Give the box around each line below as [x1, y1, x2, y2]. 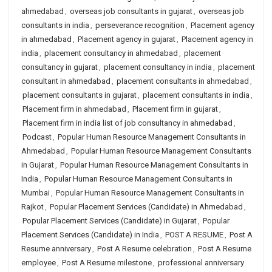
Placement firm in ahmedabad [22, 104, 126, 114]
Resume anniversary [21, 244, 91, 253]
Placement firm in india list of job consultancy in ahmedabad [22, 118, 233, 127]
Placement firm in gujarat [132, 104, 218, 114]
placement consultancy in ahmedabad [44, 49, 178, 58]
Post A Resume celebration [97, 244, 192, 253]
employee [21, 258, 56, 267]
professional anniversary [158, 258, 244, 267]
